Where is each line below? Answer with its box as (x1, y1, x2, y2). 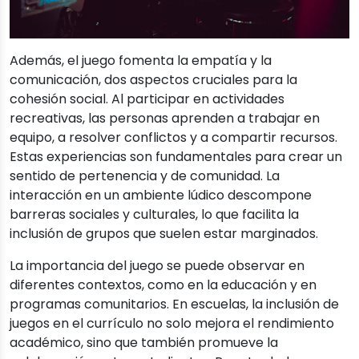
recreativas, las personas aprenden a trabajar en (10, 109, 320, 128)
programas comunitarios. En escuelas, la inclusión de (10, 295, 339, 314)
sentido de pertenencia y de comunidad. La (10, 167, 280, 186)
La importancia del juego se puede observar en (10, 256, 305, 276)
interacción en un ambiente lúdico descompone (10, 186, 312, 205)
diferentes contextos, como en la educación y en (10, 276, 317, 295)
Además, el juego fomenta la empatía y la (10, 51, 272, 71)
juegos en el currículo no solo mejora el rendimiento (10, 314, 334, 333)
